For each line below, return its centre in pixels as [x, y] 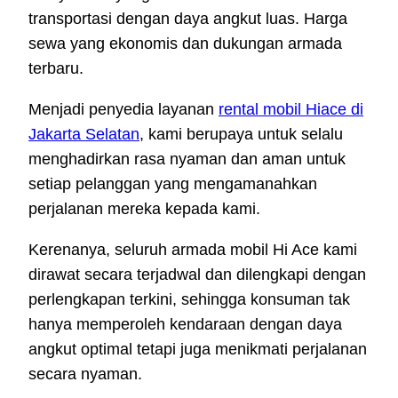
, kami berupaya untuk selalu [241, 135]
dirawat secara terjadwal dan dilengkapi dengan [197, 275]
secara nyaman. [85, 374]
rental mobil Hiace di [291, 110]
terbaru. [56, 69]
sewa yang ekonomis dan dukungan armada [185, 44]
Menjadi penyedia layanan [123, 110]
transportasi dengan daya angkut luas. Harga [188, 19]
